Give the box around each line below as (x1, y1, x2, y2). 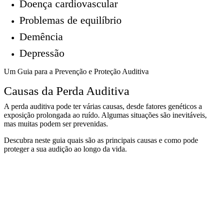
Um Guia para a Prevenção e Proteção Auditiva (4, 67, 149, 76)
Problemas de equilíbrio (19, 15, 122, 27)
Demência (19, 31, 63, 43)
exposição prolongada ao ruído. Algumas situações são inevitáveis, (4, 111, 207, 120)
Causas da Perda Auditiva (4, 84, 129, 98)
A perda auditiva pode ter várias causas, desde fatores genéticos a (4, 102, 202, 111)
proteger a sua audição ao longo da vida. (4, 145, 127, 154)
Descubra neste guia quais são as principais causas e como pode (4, 136, 198, 145)
